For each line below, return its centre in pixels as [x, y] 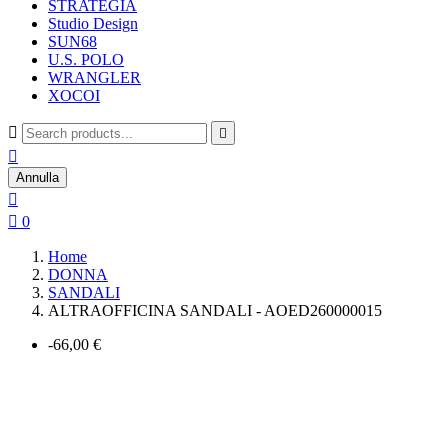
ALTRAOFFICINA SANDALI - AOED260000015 [215, 310]
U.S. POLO [86, 59]
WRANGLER [94, 77]
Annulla [37, 177]
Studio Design [93, 23]
